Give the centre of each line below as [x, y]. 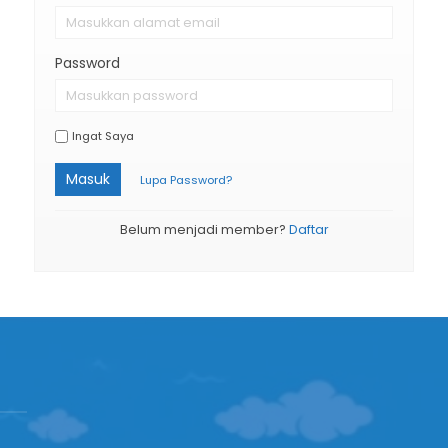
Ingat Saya [103, 136]
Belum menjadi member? [204, 229]
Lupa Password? [186, 180]
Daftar [308, 229]
